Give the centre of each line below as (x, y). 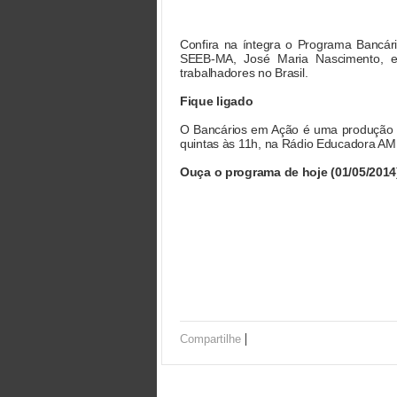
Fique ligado (217, 101)
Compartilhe (210, 339)
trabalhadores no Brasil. (246, 73)
